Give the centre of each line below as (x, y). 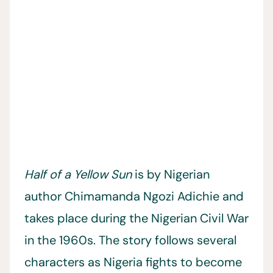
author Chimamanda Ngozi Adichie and (134, 196)
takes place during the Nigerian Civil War (136, 218)
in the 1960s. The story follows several (130, 240)
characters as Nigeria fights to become (133, 262)
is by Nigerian (171, 174)
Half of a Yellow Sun (78, 174)
